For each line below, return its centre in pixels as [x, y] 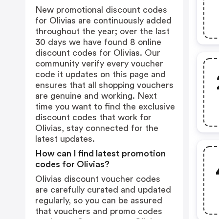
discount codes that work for [93, 117]
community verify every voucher [99, 64]
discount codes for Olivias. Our [98, 53]
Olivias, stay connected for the [97, 128]
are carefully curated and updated [103, 190]
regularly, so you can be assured [99, 200]
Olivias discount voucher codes [98, 179]
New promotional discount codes [101, 10]
